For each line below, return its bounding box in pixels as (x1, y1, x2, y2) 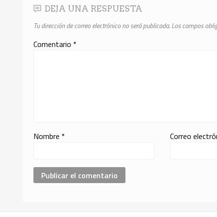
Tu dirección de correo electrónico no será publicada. (33, 20, 170, 31)
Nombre (33, 130, 62, 142)
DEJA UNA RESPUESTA (45, 3, 143, 14)
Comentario (33, 38, 74, 50)
